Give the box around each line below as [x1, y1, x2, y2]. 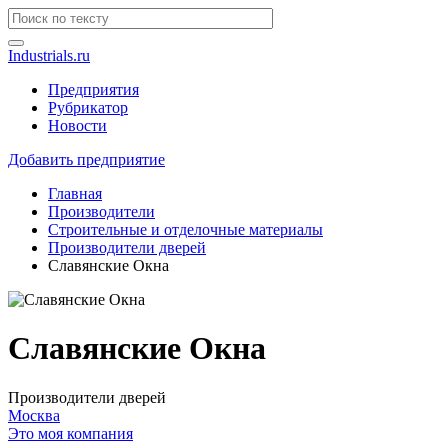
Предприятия [48, 81, 139, 98]
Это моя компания [8, 424, 133, 442]
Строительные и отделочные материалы [48, 221, 323, 238]
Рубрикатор [48, 99, 128, 116]
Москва [8, 406, 60, 424]
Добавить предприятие [8, 151, 165, 168]
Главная [48, 185, 102, 202]
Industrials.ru [8, 47, 90, 64]
